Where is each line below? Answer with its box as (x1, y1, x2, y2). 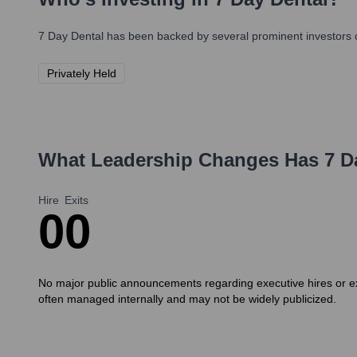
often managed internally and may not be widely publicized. (38, 292, 336, 306)
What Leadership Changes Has (38, 149, 324, 171)
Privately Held (47, 67, 116, 80)
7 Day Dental (38, 29, 104, 43)
